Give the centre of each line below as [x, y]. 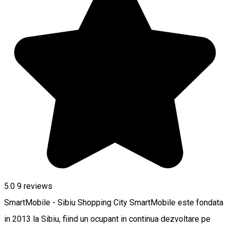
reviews [37, 186]
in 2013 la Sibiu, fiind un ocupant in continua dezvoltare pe [107, 219]
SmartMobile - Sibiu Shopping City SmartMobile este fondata [114, 202]
